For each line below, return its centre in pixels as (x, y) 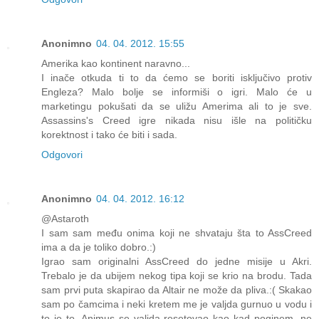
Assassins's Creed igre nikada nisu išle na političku (177, 120)
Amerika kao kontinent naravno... (116, 63)
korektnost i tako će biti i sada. (109, 134)
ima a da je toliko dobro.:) (99, 247)
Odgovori (62, 154)
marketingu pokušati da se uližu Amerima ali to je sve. (177, 106)
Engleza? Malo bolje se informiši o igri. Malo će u (177, 91)
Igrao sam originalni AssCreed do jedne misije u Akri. (177, 261)
